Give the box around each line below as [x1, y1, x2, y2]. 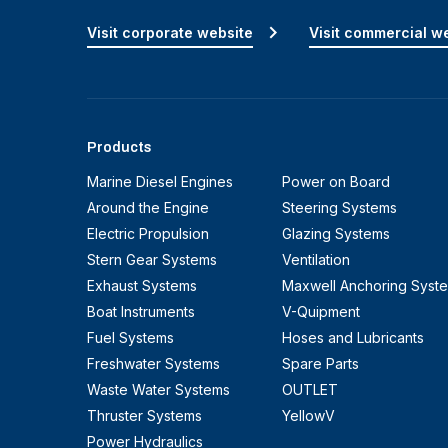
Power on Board [282, 172, 390, 190]
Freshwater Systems [87, 354, 220, 372]
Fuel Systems [87, 328, 174, 346]
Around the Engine [87, 198, 209, 216]
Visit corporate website [87, 24, 253, 42]
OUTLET [282, 380, 338, 398]
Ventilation [282, 250, 350, 268]
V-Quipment [282, 302, 360, 320]
